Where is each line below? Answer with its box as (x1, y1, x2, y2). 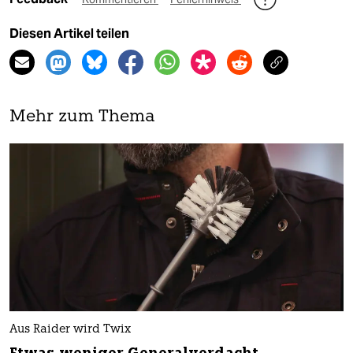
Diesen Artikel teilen (9, 26, 129, 42)
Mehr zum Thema (9, 109, 155, 126)
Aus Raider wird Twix (9, 323, 131, 336)
